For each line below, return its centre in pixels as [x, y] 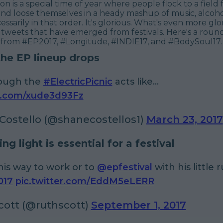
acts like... [135, 81]
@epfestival [124, 167]
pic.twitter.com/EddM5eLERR [85, 181]
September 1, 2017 [138, 205]
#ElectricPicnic [78, 81]
